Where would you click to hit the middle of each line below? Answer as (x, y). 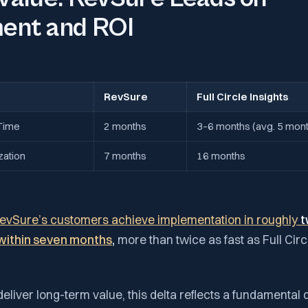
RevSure (126, 96)
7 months (125, 155)
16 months (221, 155)
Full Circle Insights (242, 96)
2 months (125, 126)
